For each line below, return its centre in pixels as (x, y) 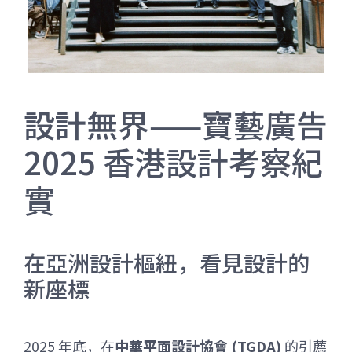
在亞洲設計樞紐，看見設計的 (167, 262)
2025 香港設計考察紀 (173, 162)
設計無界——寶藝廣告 (176, 124)
